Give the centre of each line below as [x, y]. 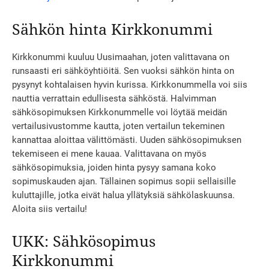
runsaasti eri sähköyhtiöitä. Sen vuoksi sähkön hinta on [123, 71]
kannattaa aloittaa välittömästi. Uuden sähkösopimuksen [127, 140]
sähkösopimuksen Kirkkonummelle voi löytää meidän [119, 113]
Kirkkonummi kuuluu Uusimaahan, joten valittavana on [121, 57]
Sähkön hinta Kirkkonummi [112, 29]
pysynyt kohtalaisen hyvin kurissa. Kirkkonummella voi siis [130, 85]
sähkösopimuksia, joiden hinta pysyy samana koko [114, 168]
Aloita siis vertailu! [50, 209]
